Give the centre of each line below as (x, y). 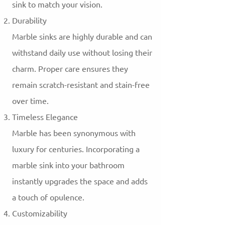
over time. (30, 101)
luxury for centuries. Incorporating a (76, 149)
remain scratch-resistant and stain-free (81, 85)
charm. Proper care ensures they (70, 69)
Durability (29, 21)
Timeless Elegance (45, 117)
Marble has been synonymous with (74, 133)
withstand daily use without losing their (82, 53)
